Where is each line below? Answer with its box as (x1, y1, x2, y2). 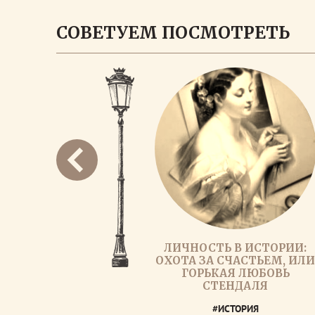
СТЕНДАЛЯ (202, 279, 269, 292)
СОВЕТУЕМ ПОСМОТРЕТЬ (56, 22, 290, 44)
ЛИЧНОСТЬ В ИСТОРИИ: (164, 241, 307, 255)
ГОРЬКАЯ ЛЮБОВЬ (181, 266, 290, 280)
